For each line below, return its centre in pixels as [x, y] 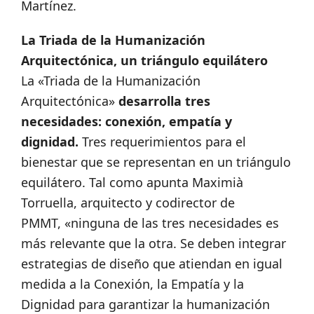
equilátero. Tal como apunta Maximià [132, 183]
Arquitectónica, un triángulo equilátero [144, 61]
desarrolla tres [164, 101]
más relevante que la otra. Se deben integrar [153, 244]
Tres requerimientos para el [162, 142]
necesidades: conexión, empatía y [127, 122]
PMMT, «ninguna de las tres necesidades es [150, 223]
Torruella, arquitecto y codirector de [128, 203]
